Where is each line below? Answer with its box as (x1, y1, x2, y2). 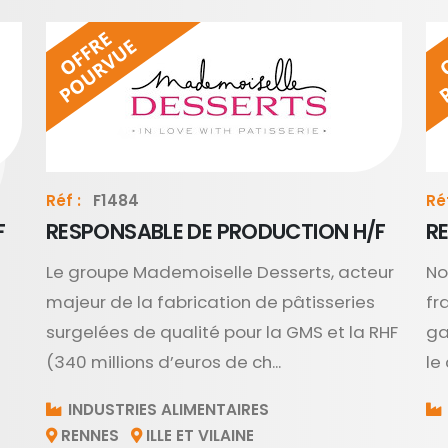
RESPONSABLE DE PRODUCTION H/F (46, 217, 386, 246)
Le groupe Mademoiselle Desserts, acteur (46, 260, 394, 284)
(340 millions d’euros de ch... (46, 350, 281, 374)
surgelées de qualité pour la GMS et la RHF (46, 320, 398, 344)
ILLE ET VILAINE (146, 425, 254, 446)
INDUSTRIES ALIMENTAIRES (64, 399, 269, 420)
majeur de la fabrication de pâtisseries (46, 290, 375, 314)
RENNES (61, 425, 119, 446)
